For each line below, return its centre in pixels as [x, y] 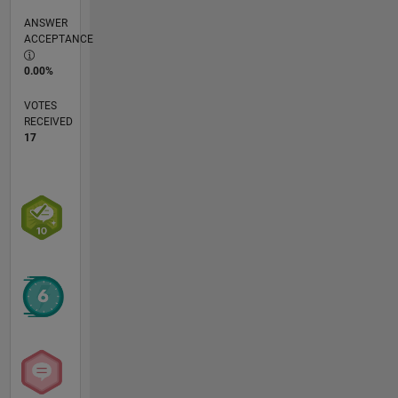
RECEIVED [48, 122]
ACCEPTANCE [58, 40]
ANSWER [45, 24]
